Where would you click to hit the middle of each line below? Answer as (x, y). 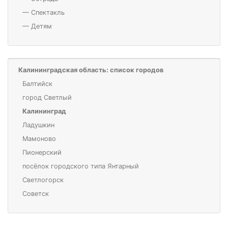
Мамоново (39, 138)
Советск (36, 193)
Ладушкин (38, 125)
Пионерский (42, 152)
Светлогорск (43, 180)
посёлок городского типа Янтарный (81, 166)
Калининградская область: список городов (91, 70)
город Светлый (47, 97)
